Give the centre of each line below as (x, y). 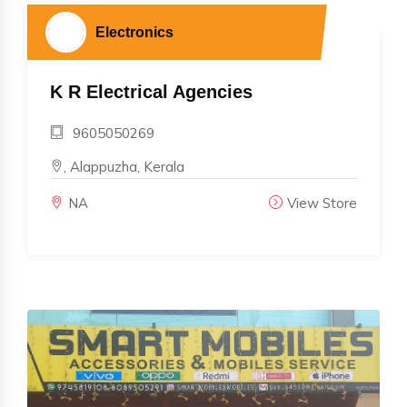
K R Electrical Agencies (151, 91)
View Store (322, 203)
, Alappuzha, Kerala (124, 166)
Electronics (134, 32)
